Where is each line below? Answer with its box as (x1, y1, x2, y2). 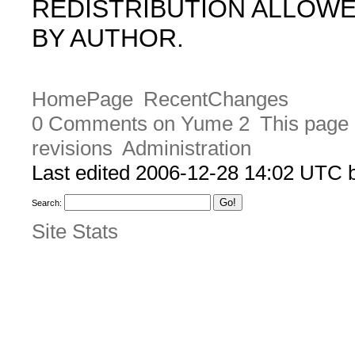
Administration (121, 136, 251, 161)
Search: (32, 198, 62, 208)
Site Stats (32, 219, 118, 243)
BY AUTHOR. (32, 24, 184, 52)
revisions (32, 136, 113, 161)
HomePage (32, 87, 133, 112)
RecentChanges (143, 87, 288, 112)
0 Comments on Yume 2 (32, 112, 250, 136)
